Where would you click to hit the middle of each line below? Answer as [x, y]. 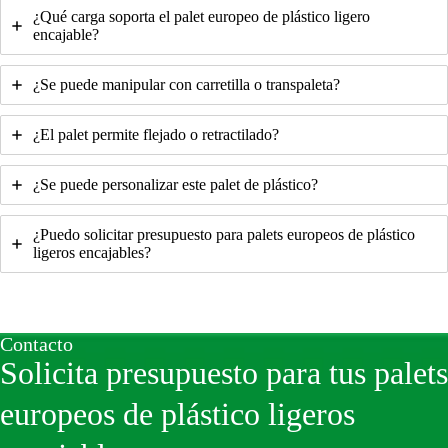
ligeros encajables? [92, 252]
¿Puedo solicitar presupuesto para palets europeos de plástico [224, 234]
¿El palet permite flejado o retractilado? [156, 134]
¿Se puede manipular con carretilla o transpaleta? [186, 84]
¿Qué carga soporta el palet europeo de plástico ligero [201, 16]
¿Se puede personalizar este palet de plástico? [175, 184]
